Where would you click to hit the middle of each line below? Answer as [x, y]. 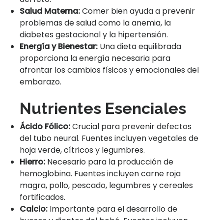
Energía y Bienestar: [59, 46]
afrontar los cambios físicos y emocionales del [109, 70]
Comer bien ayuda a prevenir [137, 11]
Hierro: [32, 162]
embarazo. [41, 82]
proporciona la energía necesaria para [95, 58]
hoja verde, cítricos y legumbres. [82, 150]
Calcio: [34, 209]
